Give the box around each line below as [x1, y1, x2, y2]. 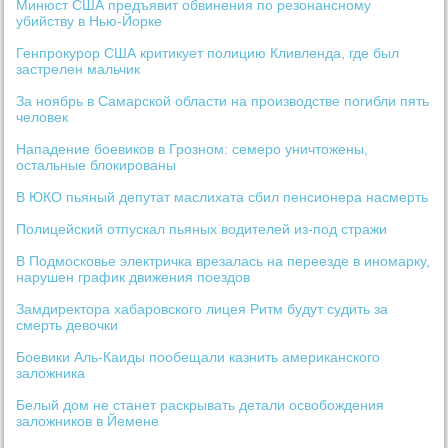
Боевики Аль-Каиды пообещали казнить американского [16, 349, 381, 366]
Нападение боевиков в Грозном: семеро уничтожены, [16, 141, 369, 158]
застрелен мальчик [16, 61, 141, 78]
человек [16, 109, 69, 126]
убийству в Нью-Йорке [16, 13, 163, 30]
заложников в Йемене [16, 413, 160, 430]
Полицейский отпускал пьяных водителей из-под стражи [16, 221, 388, 238]
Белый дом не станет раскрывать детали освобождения [16, 397, 385, 414]
